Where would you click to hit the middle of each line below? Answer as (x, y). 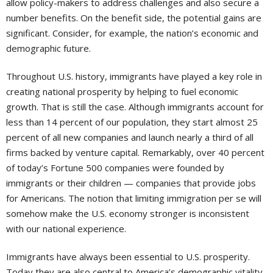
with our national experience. (66, 229)
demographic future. (48, 48)
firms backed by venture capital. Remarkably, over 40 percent (135, 153)
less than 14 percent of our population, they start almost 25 (132, 122)
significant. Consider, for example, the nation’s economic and (132, 33)
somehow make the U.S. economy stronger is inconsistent (128, 214)
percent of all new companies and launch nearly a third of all (130, 137)
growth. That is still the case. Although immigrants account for (135, 107)
